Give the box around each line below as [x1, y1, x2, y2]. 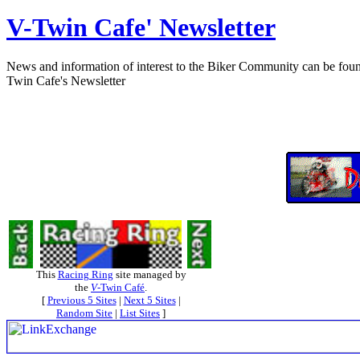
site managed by [112, 268, 186, 280]
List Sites [120, 306, 160, 319]
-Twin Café [97, 280, 145, 293]
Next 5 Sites [123, 293, 176, 306]
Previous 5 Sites [47, 293, 117, 306]
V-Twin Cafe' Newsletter [6, 12, 276, 42]
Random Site [56, 306, 112, 319]
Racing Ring [57, 268, 113, 280]
